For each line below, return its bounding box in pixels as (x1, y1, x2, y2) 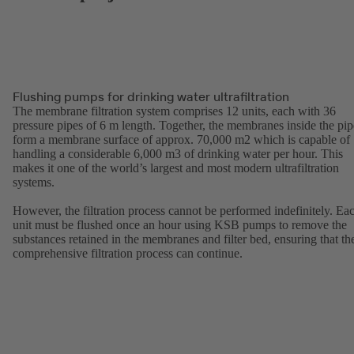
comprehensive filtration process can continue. (13, 246, 243, 260)
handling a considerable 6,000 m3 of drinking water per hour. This (13, 146, 343, 160)
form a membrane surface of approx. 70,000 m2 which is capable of (13, 132, 350, 146)
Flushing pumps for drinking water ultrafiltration (13, 88, 289, 104)
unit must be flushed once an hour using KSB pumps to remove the (13, 217, 347, 232)
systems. (13, 175, 58, 189)
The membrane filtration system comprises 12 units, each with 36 (13, 104, 336, 118)
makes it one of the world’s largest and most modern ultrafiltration (13, 160, 339, 175)
